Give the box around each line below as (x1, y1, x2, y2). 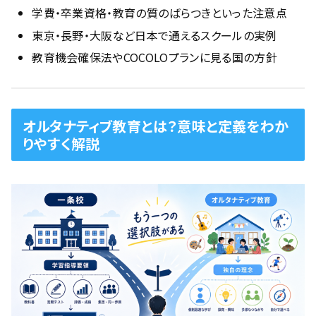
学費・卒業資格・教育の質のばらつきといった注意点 (32, 4, 287, 22)
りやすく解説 (23, 133, 100, 154)
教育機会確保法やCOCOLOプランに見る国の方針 (32, 48, 277, 66)
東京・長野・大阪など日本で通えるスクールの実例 (32, 26, 277, 44)
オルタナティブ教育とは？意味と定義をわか (23, 116, 289, 137)
